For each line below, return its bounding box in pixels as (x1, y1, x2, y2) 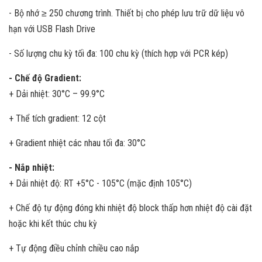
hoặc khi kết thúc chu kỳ (9, 218, 97, 229)
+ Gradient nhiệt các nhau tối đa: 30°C (9, 137, 146, 149)
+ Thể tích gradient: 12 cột (9, 113, 106, 124)
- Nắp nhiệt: (9, 162, 54, 173)
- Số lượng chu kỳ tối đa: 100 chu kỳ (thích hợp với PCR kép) (9, 48, 228, 59)
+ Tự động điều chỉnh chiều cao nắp (9, 243, 139, 254)
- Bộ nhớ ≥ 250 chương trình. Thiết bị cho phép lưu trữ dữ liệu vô (9, 8, 244, 19)
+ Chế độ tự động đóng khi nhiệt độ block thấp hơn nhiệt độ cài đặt (9, 202, 252, 213)
